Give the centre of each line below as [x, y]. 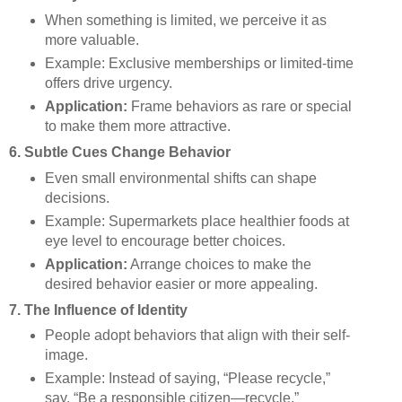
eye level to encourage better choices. [165, 240]
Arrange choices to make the [219, 264]
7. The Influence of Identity [98, 310]
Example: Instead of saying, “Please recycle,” [187, 379]
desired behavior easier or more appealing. [181, 284]
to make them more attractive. [137, 126]
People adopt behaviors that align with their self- [197, 336]
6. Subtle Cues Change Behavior [120, 152]
